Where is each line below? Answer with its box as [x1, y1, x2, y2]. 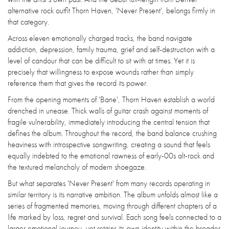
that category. [8, 16, 49, 27]
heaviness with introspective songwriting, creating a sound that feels [8, 139, 210, 150]
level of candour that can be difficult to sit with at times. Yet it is [8, 55, 195, 66]
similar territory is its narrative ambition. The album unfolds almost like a [8, 189, 218, 200]
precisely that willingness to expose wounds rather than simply [8, 66, 194, 77]
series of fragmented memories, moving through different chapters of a [8, 200, 217, 211]
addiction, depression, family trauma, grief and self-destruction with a [8, 43, 215, 55]
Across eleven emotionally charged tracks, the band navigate [8, 32, 192, 43]
